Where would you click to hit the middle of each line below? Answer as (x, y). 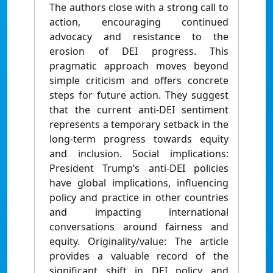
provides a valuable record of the (139, 256)
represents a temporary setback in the (139, 125)
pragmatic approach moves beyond (139, 66)
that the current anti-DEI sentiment (139, 110)
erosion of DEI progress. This (139, 51)
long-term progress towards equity (139, 139)
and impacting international (139, 212)
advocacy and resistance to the (139, 37)
